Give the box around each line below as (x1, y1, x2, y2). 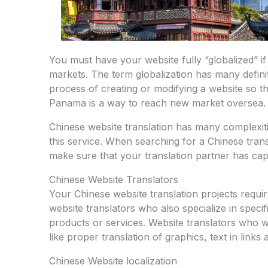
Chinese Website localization (49, 254, 177, 267)
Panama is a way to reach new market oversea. (49, 96, 266, 109)
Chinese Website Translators (49, 173, 178, 185)
